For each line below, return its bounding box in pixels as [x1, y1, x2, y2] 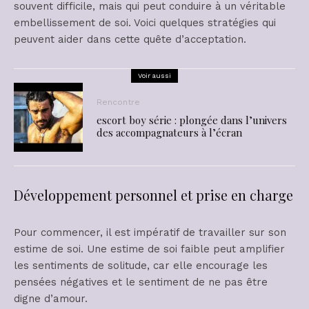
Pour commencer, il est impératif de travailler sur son [14, 226, 286, 239]
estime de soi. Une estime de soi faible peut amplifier [14, 243, 285, 256]
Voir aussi [138, 72, 171, 80]
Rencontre [97, 97, 140, 108]
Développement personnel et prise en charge [14, 186, 293, 205]
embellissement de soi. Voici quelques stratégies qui [14, 17, 276, 30]
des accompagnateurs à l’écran [97, 126, 242, 140]
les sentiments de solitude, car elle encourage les [14, 259, 268, 272]
